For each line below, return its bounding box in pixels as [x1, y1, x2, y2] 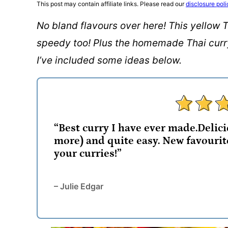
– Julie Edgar [54, 181, 103, 191]
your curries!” [54, 148, 122, 160]
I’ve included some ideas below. [37, 54, 182, 66]
